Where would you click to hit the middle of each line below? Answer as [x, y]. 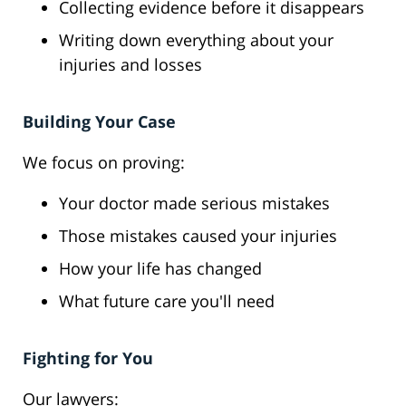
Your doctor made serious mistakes [194, 203]
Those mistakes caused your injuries [198, 236]
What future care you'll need [167, 301]
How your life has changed [160, 269]
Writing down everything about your [196, 40]
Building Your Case [99, 122]
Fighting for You [88, 358]
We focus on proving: [104, 163]
